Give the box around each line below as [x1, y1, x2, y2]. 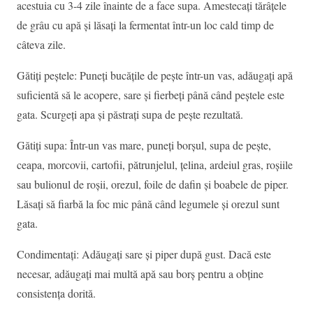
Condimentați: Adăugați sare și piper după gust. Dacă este [17, 247, 271, 262]
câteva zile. [17, 37, 66, 52]
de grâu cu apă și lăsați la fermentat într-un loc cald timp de [17, 17, 274, 33]
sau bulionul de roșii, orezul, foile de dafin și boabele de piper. [17, 177, 289, 192]
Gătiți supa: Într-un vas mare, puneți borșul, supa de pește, [17, 138, 271, 153]
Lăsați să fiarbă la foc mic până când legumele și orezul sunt [17, 196, 279, 212]
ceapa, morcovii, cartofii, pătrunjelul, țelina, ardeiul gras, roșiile [17, 157, 293, 173]
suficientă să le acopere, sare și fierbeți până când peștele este [17, 87, 284, 103]
